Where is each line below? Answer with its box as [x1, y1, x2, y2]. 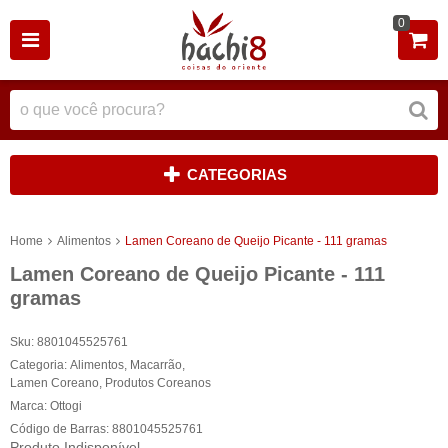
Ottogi [50, 398, 82, 413]
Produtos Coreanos [105, 375, 211, 390]
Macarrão [130, 357, 182, 372]
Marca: [10, 398, 50, 413]
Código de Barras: [10, 421, 112, 436]
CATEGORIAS [186, 166, 287, 183]
